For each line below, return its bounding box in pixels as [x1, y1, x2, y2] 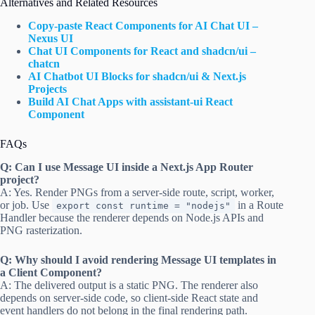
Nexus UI [28, 32, 73, 45]
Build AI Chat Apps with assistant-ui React [28, 96, 233, 108]
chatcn [28, 58, 60, 70]
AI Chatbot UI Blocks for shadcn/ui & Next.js [28, 70, 246, 83]
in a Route [235, 199, 283, 212]
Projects [28, 83, 67, 96]
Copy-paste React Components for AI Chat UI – [28, 20, 258, 32]
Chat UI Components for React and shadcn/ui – [28, 45, 256, 58]
